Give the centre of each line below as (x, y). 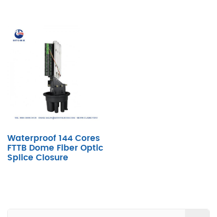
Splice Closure (38, 158)
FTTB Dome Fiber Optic (55, 148)
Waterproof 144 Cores (54, 138)
